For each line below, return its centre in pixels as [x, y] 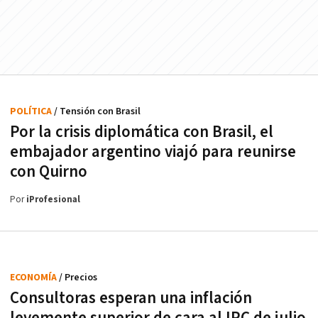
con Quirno [49, 172]
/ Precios [78, 278]
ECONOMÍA [34, 278]
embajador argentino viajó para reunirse [153, 152]
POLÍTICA [32, 112]
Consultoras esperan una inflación [131, 298]
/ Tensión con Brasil [97, 112]
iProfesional [53, 200]
